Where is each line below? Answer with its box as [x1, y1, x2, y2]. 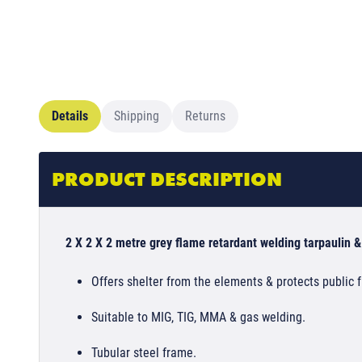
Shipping [114, 108, 159, 124]
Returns [185, 108, 225, 124]
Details [52, 108, 88, 124]
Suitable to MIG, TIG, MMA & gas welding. [91, 309, 305, 326]
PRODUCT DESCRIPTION [52, 166, 282, 192]
